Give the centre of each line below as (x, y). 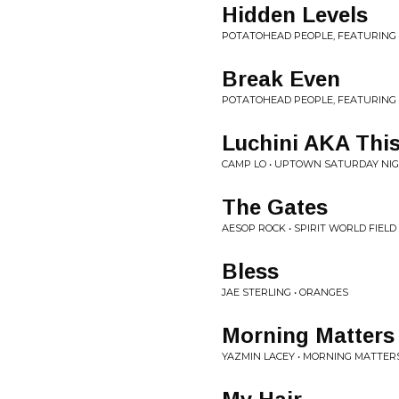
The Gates (275, 207)
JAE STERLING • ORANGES (285, 292)
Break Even (281, 79)
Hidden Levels (295, 15)
